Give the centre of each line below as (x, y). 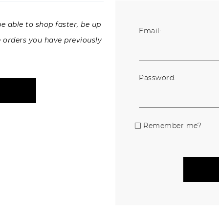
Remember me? (172, 126)
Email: (150, 31)
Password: (157, 77)
